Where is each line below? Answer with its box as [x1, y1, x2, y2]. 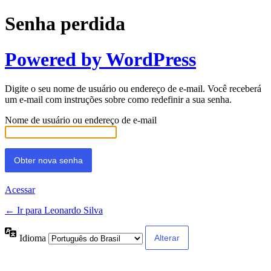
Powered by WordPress [5, 48, 196, 70]
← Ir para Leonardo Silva [5, 205, 103, 216]
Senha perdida [5, 13, 125, 35]
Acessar [5, 184, 35, 195]
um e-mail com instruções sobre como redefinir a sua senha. [5, 94, 232, 105]
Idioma [19, 232, 48, 243]
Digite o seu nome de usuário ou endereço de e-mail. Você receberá [5, 83, 261, 94]
